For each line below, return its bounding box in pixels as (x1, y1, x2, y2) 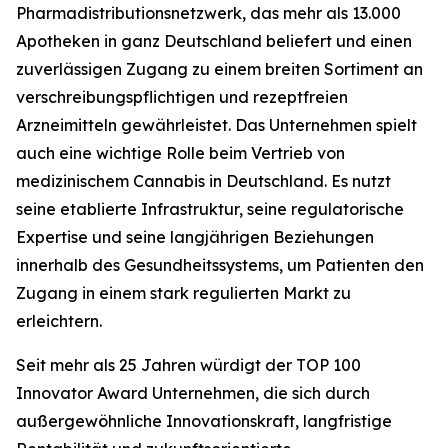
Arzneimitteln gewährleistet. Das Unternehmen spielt (16, 115, 417, 135)
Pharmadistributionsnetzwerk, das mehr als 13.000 (16, 3, 401, 23)
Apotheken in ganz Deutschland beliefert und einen (16, 31, 412, 51)
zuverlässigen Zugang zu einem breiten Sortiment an (16, 59, 423, 79)
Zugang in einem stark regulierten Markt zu (16, 283, 351, 303)
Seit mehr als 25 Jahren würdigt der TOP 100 (16, 355, 361, 375)
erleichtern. (16, 311, 102, 331)
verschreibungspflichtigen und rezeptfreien (16, 87, 348, 107)
